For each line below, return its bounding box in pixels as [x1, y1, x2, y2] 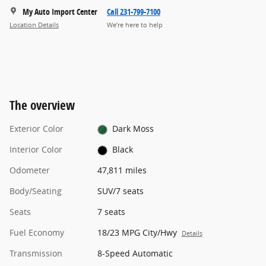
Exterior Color [9, 123, 64, 135]
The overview [9, 97, 75, 114]
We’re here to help [107, 20, 163, 29]
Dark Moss [112, 123, 154, 135]
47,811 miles [97, 164, 147, 176]
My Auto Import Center [23, 6, 97, 18]
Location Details [9, 20, 59, 29]
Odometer [9, 164, 50, 176]
